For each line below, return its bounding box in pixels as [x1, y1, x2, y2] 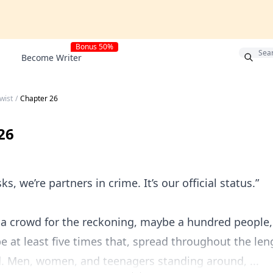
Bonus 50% [75, 41, 113, 52]
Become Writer [21, 52, 82, 63]
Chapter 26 [20, 93, 58, 104]
